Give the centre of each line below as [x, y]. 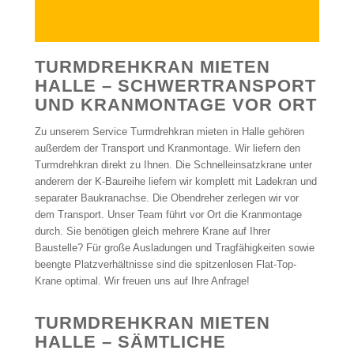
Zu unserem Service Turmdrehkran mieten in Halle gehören [169, 132]
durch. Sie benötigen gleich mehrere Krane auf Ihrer [152, 232]
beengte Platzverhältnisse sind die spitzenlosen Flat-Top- [165, 265]
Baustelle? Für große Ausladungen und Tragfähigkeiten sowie [174, 248]
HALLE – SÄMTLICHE [130, 342]
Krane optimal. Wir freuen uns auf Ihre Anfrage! [142, 281]
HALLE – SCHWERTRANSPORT [175, 86]
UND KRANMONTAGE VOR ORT [175, 105]
